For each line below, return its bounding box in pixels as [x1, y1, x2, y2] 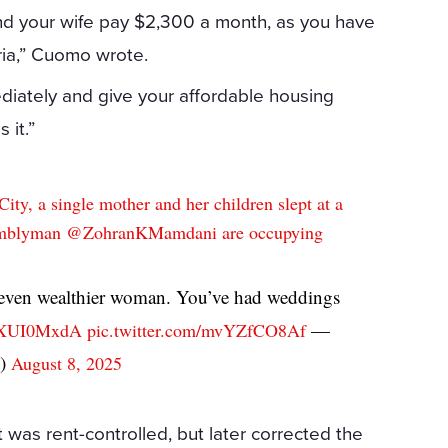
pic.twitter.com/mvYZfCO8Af [87, 317, 307, 342]
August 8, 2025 [11, 350, 123, 375]
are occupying [217, 219, 324, 244]
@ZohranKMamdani [66, 219, 218, 244]
